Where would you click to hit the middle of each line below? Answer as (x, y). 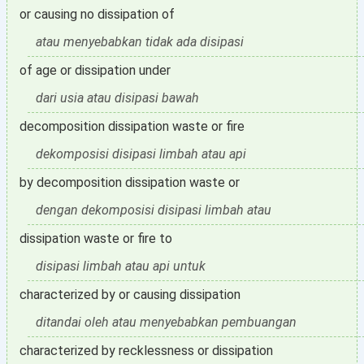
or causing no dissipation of (97, 14)
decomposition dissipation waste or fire (132, 126)
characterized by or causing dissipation (130, 295)
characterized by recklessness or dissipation (146, 351)
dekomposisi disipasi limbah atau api (141, 154)
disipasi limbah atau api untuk (121, 266)
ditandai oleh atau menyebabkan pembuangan (166, 322)
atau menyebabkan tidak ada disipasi (140, 42)
